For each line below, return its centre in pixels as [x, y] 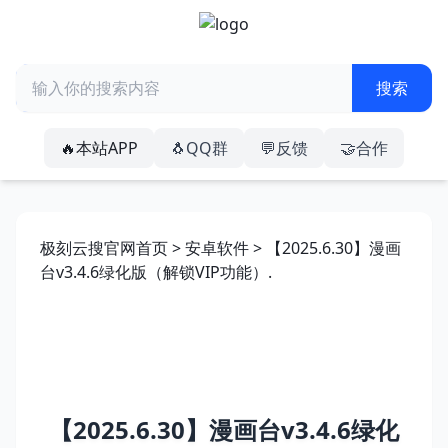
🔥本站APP [99, 148]
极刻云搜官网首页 [104, 248]
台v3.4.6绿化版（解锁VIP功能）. [156, 272]
